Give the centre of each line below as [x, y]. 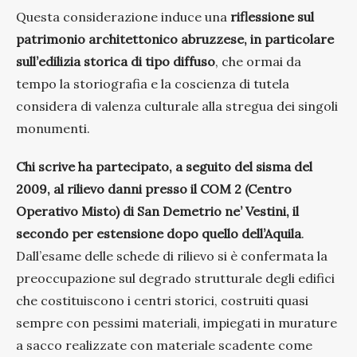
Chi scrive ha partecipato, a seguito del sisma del [164, 166]
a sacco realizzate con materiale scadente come [164, 345]
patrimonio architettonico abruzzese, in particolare [175, 39]
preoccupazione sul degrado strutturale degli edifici [175, 278]
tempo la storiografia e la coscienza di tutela [153, 83]
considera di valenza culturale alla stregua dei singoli [177, 106]
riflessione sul [272, 16]
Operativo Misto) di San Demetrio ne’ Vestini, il [157, 211]
